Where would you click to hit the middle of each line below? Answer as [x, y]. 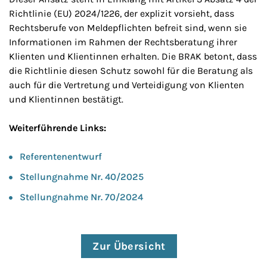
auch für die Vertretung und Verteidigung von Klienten [127, 85]
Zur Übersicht [129, 246]
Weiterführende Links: [58, 128]
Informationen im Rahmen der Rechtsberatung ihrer [123, 42]
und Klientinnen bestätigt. [66, 99]
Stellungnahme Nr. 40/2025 [82, 177]
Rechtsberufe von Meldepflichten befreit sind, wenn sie [128, 28]
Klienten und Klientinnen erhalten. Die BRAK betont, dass [133, 56]
